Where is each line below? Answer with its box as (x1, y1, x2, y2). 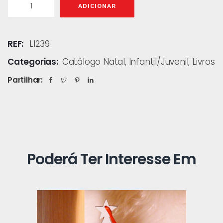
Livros (192, 55, 215, 68)
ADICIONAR (78, 2, 116, 9)
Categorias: (7, 55, 58, 68)
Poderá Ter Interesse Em (27, 148, 196, 170)
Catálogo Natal (62, 55, 125, 68)
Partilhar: (7, 74, 43, 85)
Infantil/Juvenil (128, 55, 189, 68)
